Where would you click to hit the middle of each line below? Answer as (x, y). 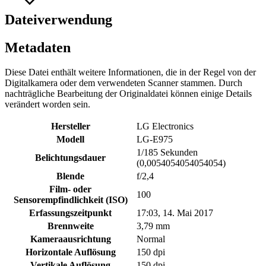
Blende (70, 176)
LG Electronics (165, 126)
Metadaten (38, 47)
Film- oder (70, 189)
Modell (70, 140)
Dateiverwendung (58, 19)
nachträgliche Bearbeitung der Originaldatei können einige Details (128, 94)
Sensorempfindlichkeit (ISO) (70, 200)
